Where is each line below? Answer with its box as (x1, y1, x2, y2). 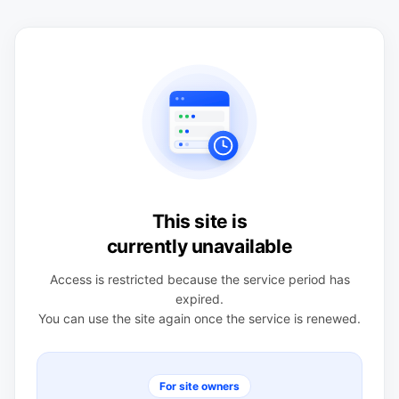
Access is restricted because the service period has (49, 272, 350, 287)
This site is (151, 210, 248, 232)
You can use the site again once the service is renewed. (38, 311, 361, 326)
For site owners (159, 379, 240, 393)
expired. (175, 291, 224, 306)
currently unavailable (106, 235, 293, 257)
